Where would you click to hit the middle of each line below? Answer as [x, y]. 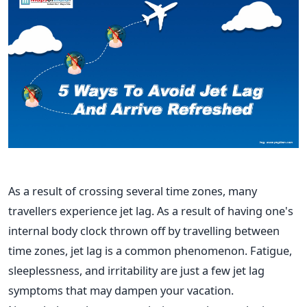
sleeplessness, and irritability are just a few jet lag [136, 271]
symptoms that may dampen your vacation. [121, 291]
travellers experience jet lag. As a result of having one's [151, 211]
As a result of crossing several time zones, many [133, 191]
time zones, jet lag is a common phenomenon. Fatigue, [150, 251]
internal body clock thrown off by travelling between [144, 231]
